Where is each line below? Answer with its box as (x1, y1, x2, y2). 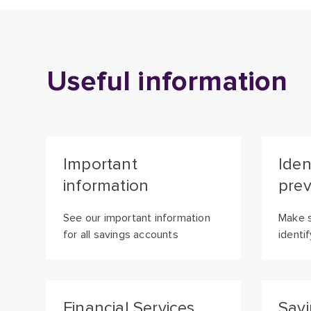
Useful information (47, 65, 288, 99)
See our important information (63, 211, 210, 225)
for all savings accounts (63, 228, 178, 242)
